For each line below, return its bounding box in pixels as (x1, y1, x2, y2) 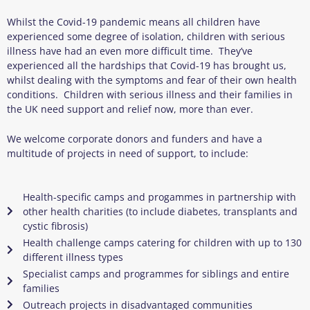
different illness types (22, 250, 123, 264)
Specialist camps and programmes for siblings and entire (22, 266, 289, 280)
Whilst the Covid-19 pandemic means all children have (7, 15, 260, 28)
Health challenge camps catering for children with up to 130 (22, 235, 302, 249)
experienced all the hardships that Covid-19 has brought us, (7, 58, 286, 72)
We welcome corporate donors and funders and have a (7, 131, 262, 145)
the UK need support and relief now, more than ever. (7, 102, 253, 116)
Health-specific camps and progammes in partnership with (22, 190, 296, 203)
